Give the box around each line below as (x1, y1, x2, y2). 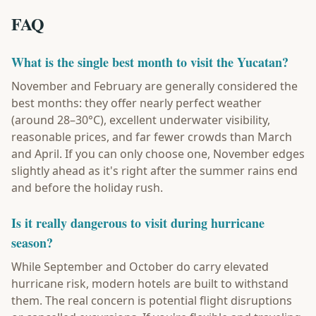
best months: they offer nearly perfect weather (11, 95, 262, 111)
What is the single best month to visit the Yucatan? (11, 53, 288, 71)
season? (11, 233, 53, 252)
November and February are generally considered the (11, 78, 298, 94)
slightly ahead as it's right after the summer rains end (11, 163, 298, 178)
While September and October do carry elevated (11, 259, 269, 274)
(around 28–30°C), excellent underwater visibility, (11, 112, 270, 128)
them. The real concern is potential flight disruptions (11, 293, 292, 308)
